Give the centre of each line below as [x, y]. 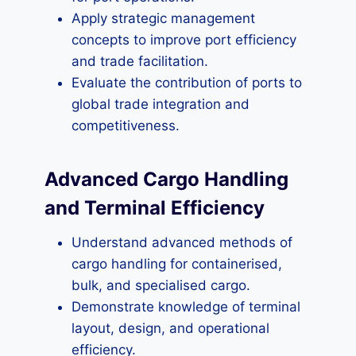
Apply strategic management [163, 18]
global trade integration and [161, 104]
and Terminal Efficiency [155, 208]
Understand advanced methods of [182, 242]
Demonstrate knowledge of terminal [186, 307]
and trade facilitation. [140, 61]
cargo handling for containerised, [177, 264]
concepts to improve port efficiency [184, 40]
